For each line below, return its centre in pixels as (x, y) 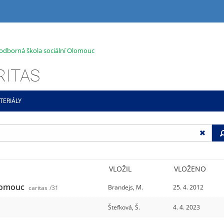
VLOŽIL (120, 168)
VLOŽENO (190, 168)
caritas (38, 187)
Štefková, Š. (124, 207)
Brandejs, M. (126, 187)
